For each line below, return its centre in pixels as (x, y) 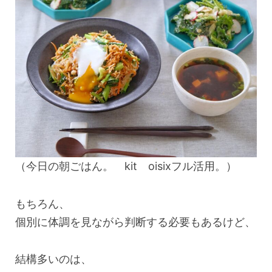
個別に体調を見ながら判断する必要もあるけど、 (135, 222)
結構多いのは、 (53, 259)
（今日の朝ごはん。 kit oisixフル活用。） (126, 166)
